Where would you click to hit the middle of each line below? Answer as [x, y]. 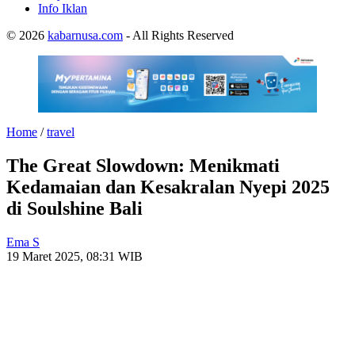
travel [61, 132]
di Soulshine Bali [74, 209]
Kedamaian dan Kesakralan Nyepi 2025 [168, 187]
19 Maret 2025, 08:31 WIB [74, 257]
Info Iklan [63, 8]
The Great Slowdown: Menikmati [143, 166]
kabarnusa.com [85, 35]
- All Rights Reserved [178, 35]
